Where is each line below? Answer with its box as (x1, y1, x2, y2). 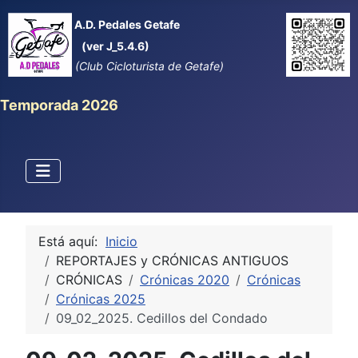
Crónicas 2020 (140, 272, 229, 288)
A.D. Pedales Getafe (72, 18, 180, 31)
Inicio (105, 233, 137, 249)
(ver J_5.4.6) (82, 39, 149, 53)
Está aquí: (38, 233, 105, 249)
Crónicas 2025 (56, 291, 145, 307)
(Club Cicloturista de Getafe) (72, 59, 224, 73)
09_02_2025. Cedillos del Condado (56, 310, 268, 326)
